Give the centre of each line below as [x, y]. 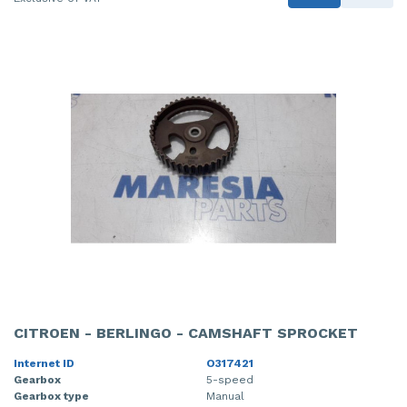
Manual [225, 396]
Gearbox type [51, 396]
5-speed [230, 379]
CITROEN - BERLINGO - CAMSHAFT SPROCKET [186, 333]
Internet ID [44, 363]
